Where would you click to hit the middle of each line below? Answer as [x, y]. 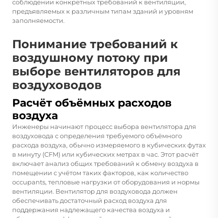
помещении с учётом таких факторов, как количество [100, 173]
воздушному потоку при [90, 57]
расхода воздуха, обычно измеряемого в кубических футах [109, 145]
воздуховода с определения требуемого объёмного [97, 136]
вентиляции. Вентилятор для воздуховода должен [95, 191]
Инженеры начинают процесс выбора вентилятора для [104, 126]
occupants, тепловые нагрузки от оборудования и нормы [106, 182]
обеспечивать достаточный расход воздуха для [90, 200]
